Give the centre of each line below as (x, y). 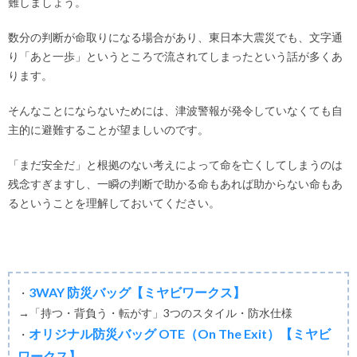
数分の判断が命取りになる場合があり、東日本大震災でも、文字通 (175, 37)
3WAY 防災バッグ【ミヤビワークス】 (137, 292)
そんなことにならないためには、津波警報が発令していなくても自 (175, 111)
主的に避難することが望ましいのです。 (108, 130)
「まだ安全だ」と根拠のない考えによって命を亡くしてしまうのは (175, 165)
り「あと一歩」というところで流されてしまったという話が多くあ (175, 57)
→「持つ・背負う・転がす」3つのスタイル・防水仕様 (155, 313)
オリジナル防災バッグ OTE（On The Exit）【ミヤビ (180, 334)
